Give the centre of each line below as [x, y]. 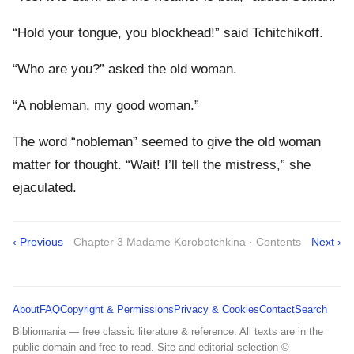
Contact [277, 309]
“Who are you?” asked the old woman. [125, 69]
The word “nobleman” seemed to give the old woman [167, 141]
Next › [326, 241]
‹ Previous [38, 241]
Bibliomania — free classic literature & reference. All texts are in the [168, 331]
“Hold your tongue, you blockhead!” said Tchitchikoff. [168, 32]
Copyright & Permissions [117, 309]
